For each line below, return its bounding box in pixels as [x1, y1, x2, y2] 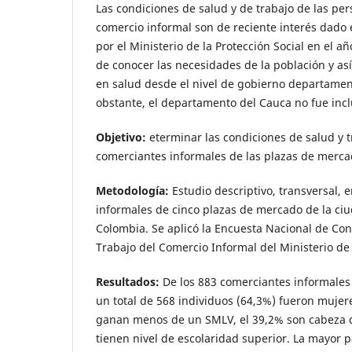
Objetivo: [96, 129, 146, 145]
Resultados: [96, 273, 159, 289]
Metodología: [96, 182, 169, 198]
